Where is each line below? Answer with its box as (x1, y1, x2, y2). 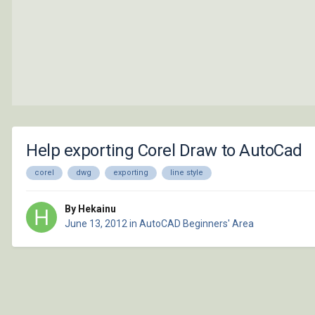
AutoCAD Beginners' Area (139, 218, 254, 230)
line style (170, 167, 203, 177)
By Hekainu (65, 203, 116, 215)
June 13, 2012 (65, 218, 127, 230)
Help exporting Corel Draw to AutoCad (26, 140, 302, 160)
